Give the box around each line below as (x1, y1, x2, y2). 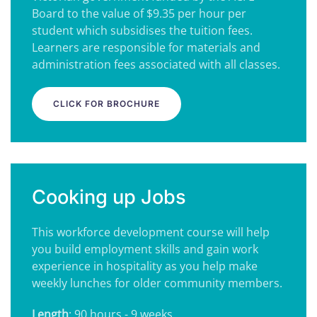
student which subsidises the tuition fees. (32, 23, 253, 38)
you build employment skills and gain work (32, 241, 258, 257)
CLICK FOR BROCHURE (53, 98, 160, 109)
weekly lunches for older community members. (32, 275, 285, 291)
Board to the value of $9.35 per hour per (32, 6, 246, 21)
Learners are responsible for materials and (32, 40, 260, 55)
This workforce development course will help (32, 224, 270, 240)
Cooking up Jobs (32, 185, 186, 209)
